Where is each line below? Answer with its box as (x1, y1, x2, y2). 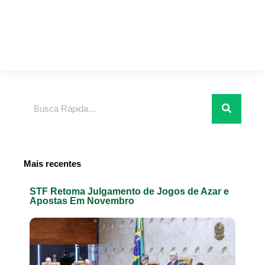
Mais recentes (24, 159, 81, 169)
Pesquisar (23, 95, 62, 106)
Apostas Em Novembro (30, 195, 134, 206)
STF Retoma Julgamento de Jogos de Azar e (30, 186, 229, 196)
